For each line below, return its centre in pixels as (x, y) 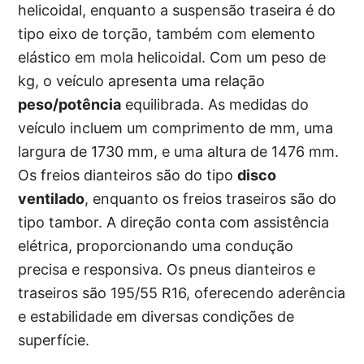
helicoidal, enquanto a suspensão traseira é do (177, 11)
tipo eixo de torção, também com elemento (167, 34)
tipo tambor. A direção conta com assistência (174, 223)
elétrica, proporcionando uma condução (156, 246)
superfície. (54, 340)
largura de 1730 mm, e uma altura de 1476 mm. (179, 152)
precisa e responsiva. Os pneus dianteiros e (167, 270)
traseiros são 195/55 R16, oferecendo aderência (182, 293)
